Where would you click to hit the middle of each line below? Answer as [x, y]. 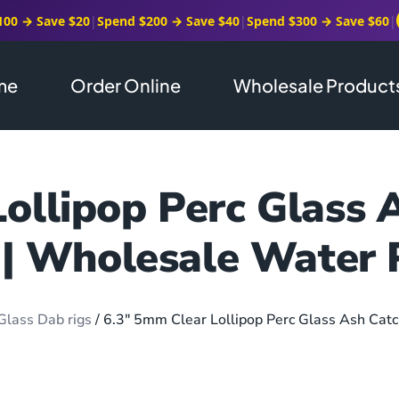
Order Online [126, 85]
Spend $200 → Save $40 [169, 20]
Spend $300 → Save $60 [318, 20]
